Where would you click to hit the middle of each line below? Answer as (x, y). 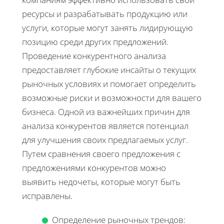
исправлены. (47, 195)
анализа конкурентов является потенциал (105, 125)
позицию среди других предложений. (95, 41)
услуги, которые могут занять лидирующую (107, 27)
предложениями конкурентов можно (94, 167)
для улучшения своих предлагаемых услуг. (105, 139)
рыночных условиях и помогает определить (109, 83)
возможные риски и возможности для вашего (112, 97)
